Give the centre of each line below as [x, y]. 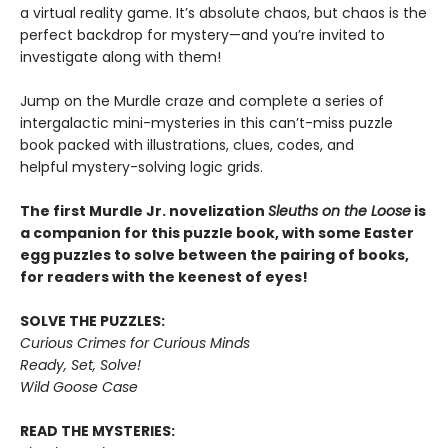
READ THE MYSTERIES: [97, 430]
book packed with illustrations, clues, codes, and [187, 144]
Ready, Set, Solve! [80, 364]
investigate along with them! [120, 56]
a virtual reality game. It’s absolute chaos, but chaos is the [223, 12]
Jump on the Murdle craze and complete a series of [202, 100]
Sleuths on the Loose [339, 210]
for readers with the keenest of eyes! [164, 276]
